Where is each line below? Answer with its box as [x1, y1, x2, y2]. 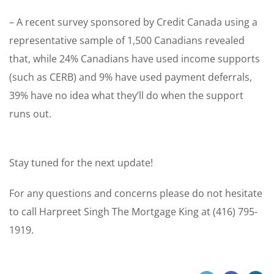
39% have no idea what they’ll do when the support [9, 89, 243, 103]
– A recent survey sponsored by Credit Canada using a [9, 15, 257, 29]
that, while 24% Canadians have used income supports [9, 52, 260, 66]
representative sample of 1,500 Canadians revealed [9, 34, 245, 48]
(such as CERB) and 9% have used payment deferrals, [9, 70, 252, 84]
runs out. [9, 107, 51, 121]
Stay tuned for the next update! [9, 156, 153, 170]
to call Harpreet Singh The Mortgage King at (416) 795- [9, 205, 257, 219]
